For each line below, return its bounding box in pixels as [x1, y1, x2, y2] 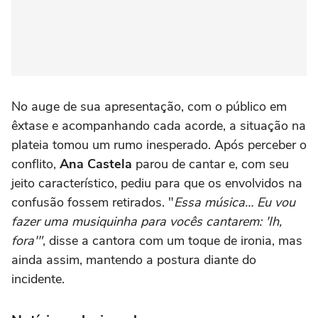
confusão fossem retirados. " [11, 193, 174, 211]
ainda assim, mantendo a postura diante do [11, 251, 256, 268]
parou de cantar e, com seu [132, 155, 289, 172]
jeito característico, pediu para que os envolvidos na [11, 174, 302, 192]
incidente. [11, 270, 65, 287]
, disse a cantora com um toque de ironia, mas [43, 231, 302, 249]
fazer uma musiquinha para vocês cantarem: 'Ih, [11, 212, 282, 230]
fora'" [11, 231, 43, 249]
